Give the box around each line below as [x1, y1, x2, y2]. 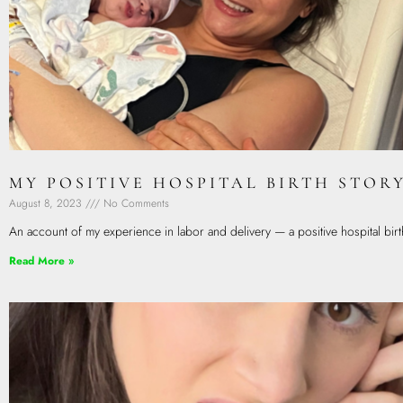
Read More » [9, 253, 74, 270]
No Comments [100, 195, 169, 212]
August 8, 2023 [9, 195, 85, 212]
